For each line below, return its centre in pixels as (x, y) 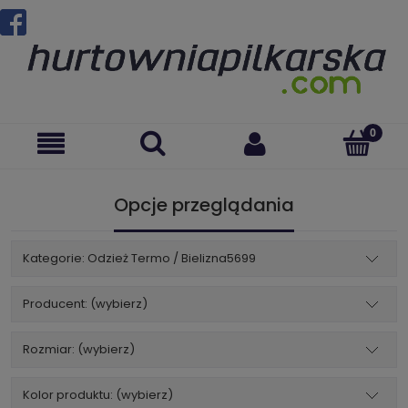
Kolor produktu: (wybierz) (98, 395)
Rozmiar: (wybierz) (79, 350)
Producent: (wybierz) (85, 304)
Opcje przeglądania (204, 205)
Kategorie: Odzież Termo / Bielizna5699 (139, 259)
